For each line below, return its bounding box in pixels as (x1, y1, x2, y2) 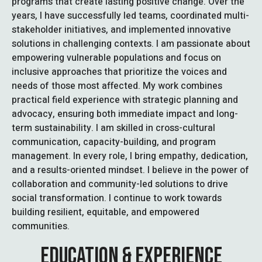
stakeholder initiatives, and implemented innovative (12, 23, 231, 37)
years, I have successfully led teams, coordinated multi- (12, 9, 249, 23)
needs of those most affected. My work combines (12, 79, 222, 93)
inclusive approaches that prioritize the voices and (12, 65, 227, 79)
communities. (12, 219, 70, 233)
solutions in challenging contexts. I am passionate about (12, 37, 250, 51)
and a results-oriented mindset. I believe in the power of (12, 163, 249, 177)
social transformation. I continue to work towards (12, 191, 222, 205)
